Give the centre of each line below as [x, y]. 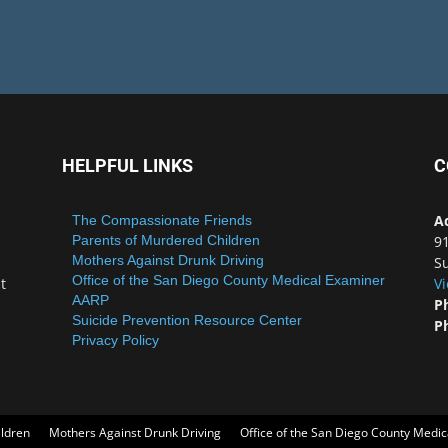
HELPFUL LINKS [127, 165]
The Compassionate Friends [162, 220]
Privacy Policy [115, 340]
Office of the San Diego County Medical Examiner [228, 280]
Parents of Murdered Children [166, 240]
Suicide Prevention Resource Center [187, 320]
